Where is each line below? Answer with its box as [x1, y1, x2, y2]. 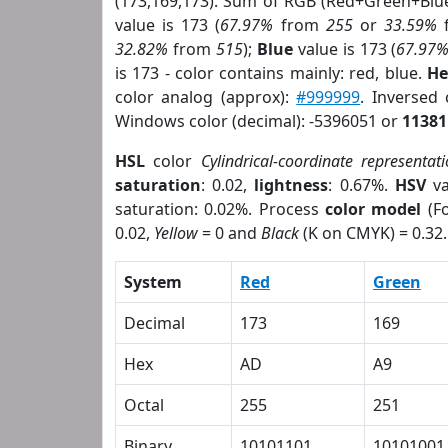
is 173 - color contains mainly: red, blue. [115, 62, 427, 84]
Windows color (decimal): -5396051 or [115, 110, 402, 132]
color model [324, 198, 422, 220]
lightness [254, 174, 329, 196]
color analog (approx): [115, 86, 297, 108]
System [124, 271, 182, 293]
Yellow [154, 222, 198, 244]
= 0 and [198, 222, 261, 244]
